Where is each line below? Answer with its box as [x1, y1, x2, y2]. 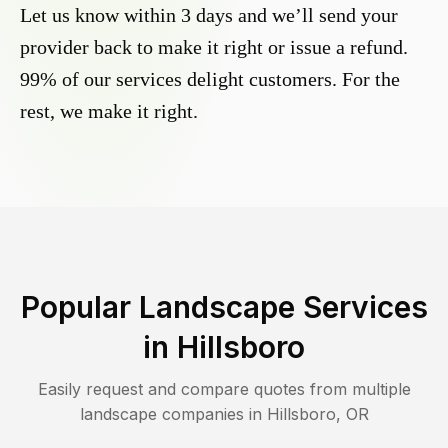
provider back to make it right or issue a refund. [20, 36, 408, 59]
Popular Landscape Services [20, 289, 428, 326]
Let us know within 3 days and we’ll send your [20, 4, 398, 27]
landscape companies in [79, 404, 267, 425]
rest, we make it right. [20, 100, 198, 123]
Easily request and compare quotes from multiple [37, 379, 411, 400]
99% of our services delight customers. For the [20, 68, 400, 91]
